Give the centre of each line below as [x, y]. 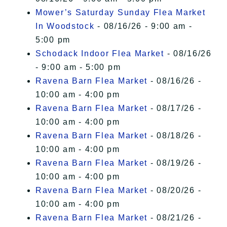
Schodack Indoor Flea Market [100, 54]
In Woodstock [65, 26]
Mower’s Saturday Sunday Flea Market [121, 13]
